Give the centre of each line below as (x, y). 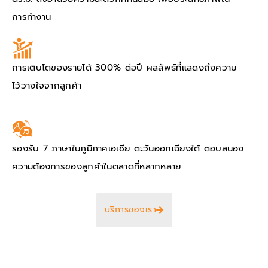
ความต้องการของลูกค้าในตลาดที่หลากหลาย (97, 167)
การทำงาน (32, 17)
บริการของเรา (130, 211)
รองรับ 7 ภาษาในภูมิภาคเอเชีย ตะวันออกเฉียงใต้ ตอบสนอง (128, 149)
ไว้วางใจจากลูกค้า (47, 86)
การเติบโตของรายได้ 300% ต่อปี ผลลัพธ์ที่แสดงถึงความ (124, 68)
